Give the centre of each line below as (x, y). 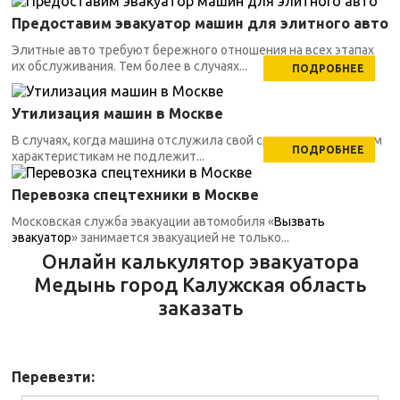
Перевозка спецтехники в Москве (135, 195)
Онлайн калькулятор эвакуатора (200, 261)
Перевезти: (53, 377)
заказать (200, 308)
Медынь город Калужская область (200, 284)
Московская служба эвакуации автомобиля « (143, 221)
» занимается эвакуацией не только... (180, 237)
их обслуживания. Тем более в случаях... (129, 66)
